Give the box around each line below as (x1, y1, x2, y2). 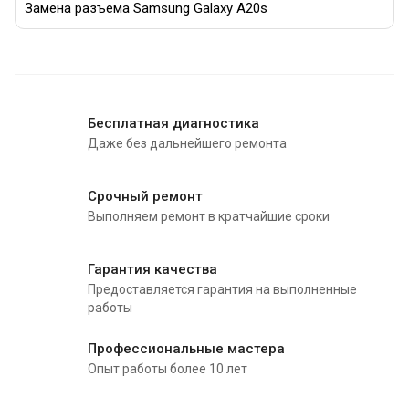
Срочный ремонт (88, 188, 203, 205)
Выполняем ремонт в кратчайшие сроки (88, 209, 330, 225)
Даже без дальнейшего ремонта (88, 136, 287, 152)
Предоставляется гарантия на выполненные (88, 282, 357, 298)
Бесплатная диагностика (88, 115, 259, 132)
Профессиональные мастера (88, 341, 285, 358)
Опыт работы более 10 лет (88, 362, 247, 377)
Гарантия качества (88, 261, 217, 278)
